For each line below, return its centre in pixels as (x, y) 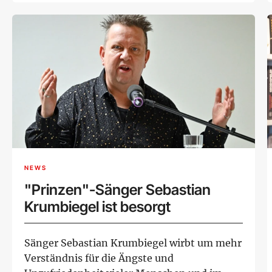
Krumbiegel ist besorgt (97, 206)
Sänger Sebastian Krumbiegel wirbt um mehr (133, 243)
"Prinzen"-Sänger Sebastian (117, 189)
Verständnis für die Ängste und (99, 258)
